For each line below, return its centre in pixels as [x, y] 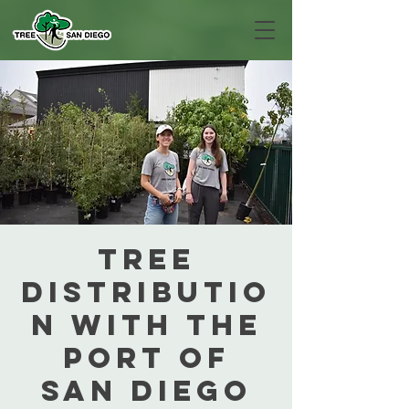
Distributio [146, 292]
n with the [146, 325]
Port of [146, 358]
